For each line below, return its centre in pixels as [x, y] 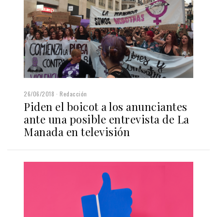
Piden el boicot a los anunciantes [106, 106]
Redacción [73, 93]
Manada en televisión [77, 132]
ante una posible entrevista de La [107, 119]
